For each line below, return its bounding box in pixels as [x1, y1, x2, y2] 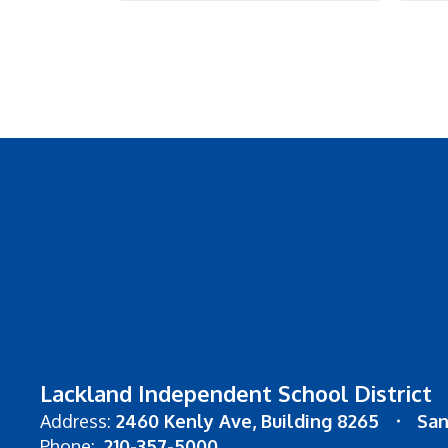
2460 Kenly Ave [116, 410, 252, 432]
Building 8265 [261, 410, 379, 432]
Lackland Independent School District [40, 379, 432, 407]
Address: [40, 410, 111, 432]
